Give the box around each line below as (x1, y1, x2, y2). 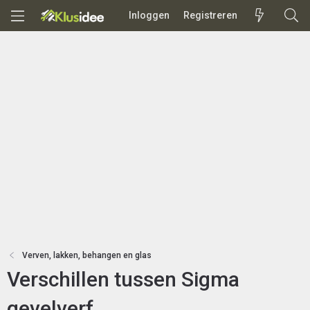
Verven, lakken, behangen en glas (22, 250, 152, 260)
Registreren (183, 10, 237, 21)
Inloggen (128, 10, 170, 21)
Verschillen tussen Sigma (7, 267, 239, 291)
